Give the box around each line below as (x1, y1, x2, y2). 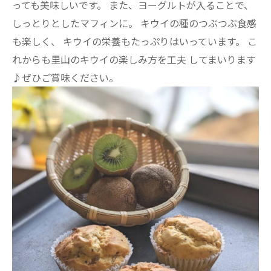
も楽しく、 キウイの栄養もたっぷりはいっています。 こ (12, 33, 257, 48)
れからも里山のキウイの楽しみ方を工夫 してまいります (12, 51, 256, 67)
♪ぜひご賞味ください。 (12, 70, 119, 85)
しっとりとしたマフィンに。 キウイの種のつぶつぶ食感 (12, 15, 256, 30)
